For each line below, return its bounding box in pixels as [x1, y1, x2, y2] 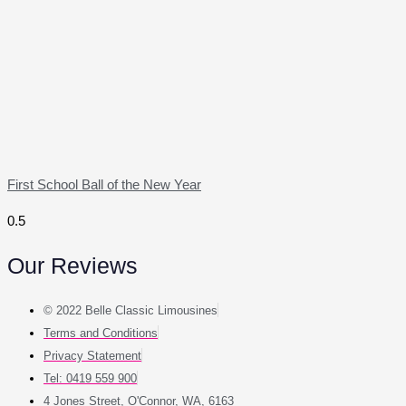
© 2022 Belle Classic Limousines [43, 303, 217, 317]
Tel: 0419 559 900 [43, 371, 137, 385]
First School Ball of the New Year [7, 177, 201, 193]
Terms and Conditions [43, 325, 158, 340]
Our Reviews [7, 252, 138, 278]
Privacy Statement [43, 348, 141, 362]
